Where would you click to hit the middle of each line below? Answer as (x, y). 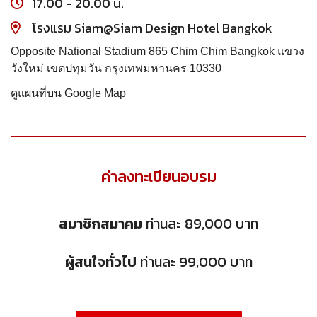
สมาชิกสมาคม (100, 224)
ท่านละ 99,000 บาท (194, 262)
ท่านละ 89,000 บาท (200, 224)
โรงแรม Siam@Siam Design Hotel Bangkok (152, 28)
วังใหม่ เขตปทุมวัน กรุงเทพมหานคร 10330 (116, 69)
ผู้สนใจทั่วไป (100, 262)
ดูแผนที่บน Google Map (68, 93)
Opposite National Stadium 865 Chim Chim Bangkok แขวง (157, 52)
